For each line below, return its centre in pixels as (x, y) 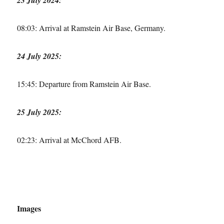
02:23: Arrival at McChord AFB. (69, 139)
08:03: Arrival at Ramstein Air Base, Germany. (91, 27)
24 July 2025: (39, 56)
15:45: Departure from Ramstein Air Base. (84, 83)
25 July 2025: (39, 112)
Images (29, 208)
